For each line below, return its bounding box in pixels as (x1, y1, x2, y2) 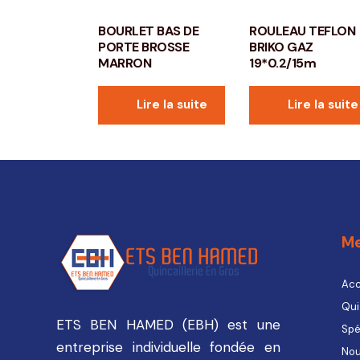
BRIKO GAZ (249, 39, 313, 56)
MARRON (98, 55, 151, 72)
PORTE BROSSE (98, 39, 189, 56)
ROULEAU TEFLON (249, 22, 356, 40)
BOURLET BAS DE (98, 22, 198, 40)
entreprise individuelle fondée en (56, 337, 280, 356)
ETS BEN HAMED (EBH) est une (56, 315, 280, 333)
